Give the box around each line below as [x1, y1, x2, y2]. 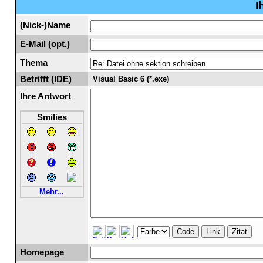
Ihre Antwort [19, 92, 71, 101]
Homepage [19, 248, 64, 257]
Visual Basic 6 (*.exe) [90, 75, 169, 83]
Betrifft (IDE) [19, 75, 72, 84]
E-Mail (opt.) [19, 39, 70, 49]
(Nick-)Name [19, 21, 70, 30]
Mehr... [39, 187, 64, 196]
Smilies [36, 113, 67, 122]
